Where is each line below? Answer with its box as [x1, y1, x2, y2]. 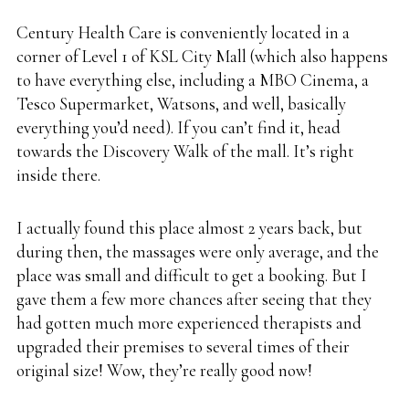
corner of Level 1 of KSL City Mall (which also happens [16, 46, 388, 68]
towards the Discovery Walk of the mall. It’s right [16, 141, 354, 163]
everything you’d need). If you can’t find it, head [16, 117, 341, 139]
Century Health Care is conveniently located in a [16, 22, 350, 44]
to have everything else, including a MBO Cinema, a [16, 69, 369, 91]
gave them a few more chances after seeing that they [16, 288, 372, 310]
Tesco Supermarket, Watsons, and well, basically [16, 93, 346, 115]
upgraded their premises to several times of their [16, 336, 350, 358]
